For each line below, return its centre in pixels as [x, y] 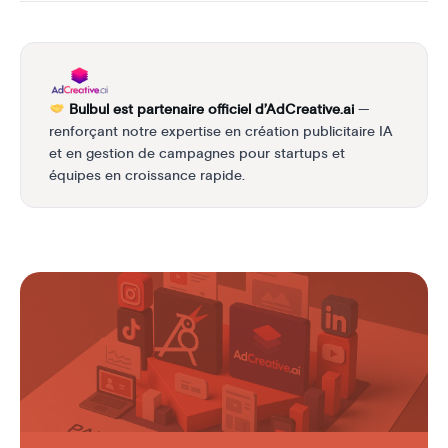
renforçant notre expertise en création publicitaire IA [221, 131]
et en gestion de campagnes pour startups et [197, 153]
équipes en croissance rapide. [147, 175]
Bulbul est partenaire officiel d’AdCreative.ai [212, 109]
